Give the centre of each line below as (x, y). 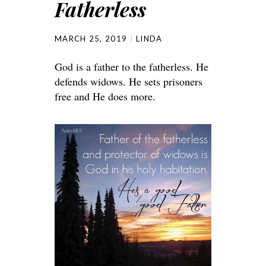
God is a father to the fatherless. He (132, 67)
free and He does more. (105, 96)
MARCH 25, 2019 (91, 39)
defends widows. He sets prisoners (129, 82)
